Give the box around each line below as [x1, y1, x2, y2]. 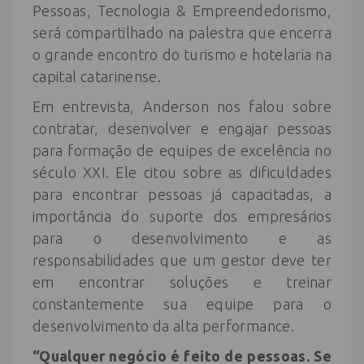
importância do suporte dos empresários [32, 208, 331, 224]
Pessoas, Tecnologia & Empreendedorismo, [32, 2, 331, 19]
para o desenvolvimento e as [32, 230, 331, 246]
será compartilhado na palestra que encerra [32, 24, 331, 41]
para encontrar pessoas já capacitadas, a [32, 186, 331, 202]
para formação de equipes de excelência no [32, 142, 331, 158]
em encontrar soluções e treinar [32, 274, 331, 290]
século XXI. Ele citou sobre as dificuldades [32, 164, 331, 180]
